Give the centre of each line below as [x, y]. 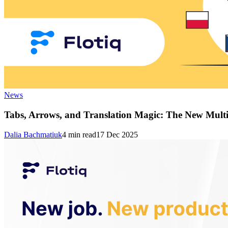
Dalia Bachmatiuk [33, 134]
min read [81, 134]
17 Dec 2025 [117, 134]
